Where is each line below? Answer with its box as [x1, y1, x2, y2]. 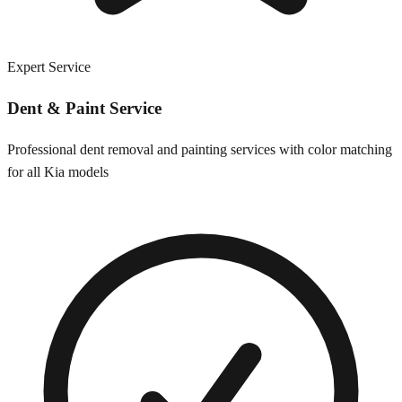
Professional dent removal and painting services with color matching [7, 141, 392, 157]
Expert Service [7, 59, 91, 75]
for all [7, 163, 44, 179]
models [65, 163, 109, 179]
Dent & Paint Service [7, 99, 162, 118]
